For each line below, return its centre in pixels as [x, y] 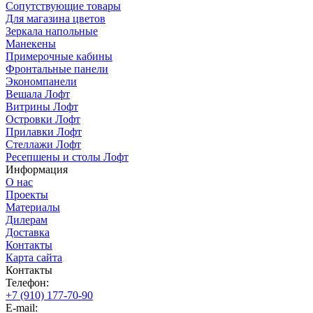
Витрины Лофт [42, 107]
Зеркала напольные [52, 31]
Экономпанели [41, 82]
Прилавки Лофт [44, 132]
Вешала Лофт [38, 94]
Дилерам [27, 220]
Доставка [28, 233]
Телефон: [27, 283]
